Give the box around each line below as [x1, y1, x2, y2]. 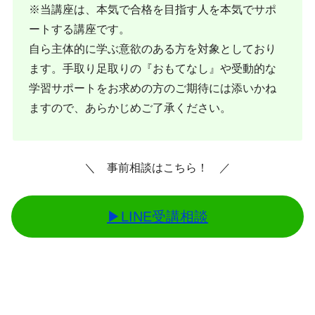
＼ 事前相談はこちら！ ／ [84, 162, 231, 174]
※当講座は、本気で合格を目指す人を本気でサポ [29, 4, 277, 16]
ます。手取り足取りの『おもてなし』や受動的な [29, 63, 277, 75]
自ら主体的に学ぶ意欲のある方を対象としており [29, 43, 277, 56]
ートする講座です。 [29, 23, 131, 36]
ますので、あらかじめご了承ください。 [29, 102, 232, 115]
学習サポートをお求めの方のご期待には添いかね [29, 82, 277, 95]
